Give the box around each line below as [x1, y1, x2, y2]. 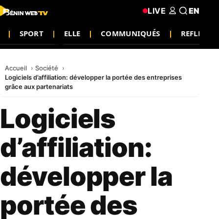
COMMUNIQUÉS [101, 28, 160, 38]
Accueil [5, 64, 29, 72]
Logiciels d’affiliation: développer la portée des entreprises [5, 73, 182, 81]
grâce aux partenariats [5, 83, 73, 90]
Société [35, 64, 60, 72]
